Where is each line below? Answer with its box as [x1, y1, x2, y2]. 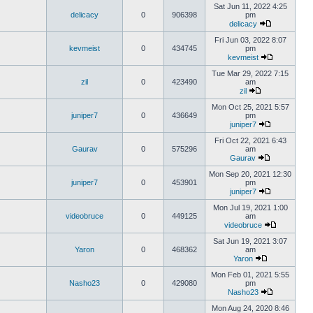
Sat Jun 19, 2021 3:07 [213, 237, 287, 245]
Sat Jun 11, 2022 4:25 [213, 2, 287, 10]
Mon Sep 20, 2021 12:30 [209, 170, 291, 178]
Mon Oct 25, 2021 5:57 [211, 103, 289, 111]
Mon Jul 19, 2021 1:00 [212, 203, 288, 212]
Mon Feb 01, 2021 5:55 [211, 270, 289, 279]
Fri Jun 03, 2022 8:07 [214, 36, 286, 44]
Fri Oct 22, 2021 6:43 [214, 136, 286, 145]
